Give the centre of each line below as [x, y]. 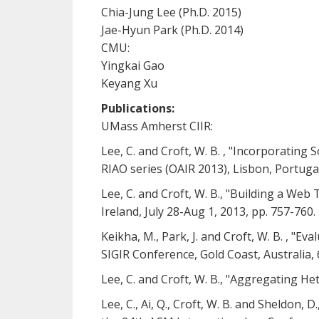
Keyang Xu [129, 83]
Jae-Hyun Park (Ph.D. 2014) [172, 30]
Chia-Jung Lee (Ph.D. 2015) [171, 12]
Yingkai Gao [133, 66]
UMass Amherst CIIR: [157, 126]
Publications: [138, 108]
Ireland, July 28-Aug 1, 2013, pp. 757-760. [208, 211]
